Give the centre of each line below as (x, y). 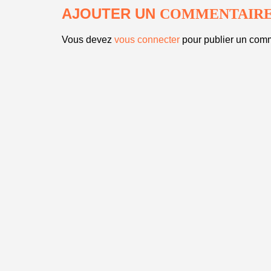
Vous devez (88, 40)
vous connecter (147, 40)
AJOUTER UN (111, 14)
